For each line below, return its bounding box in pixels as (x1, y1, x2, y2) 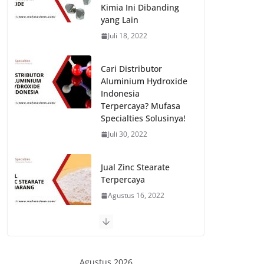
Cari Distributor (101, 63, 162, 75)
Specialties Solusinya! (101, 113, 186, 124)
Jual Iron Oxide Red (101, 223, 177, 235)
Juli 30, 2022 (108, 129, 147, 140)
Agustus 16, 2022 (108, 190, 164, 201)
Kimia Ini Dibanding (101, 2, 179, 14)
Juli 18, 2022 (108, 31, 147, 41)
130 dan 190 (101, 235, 149, 247)
